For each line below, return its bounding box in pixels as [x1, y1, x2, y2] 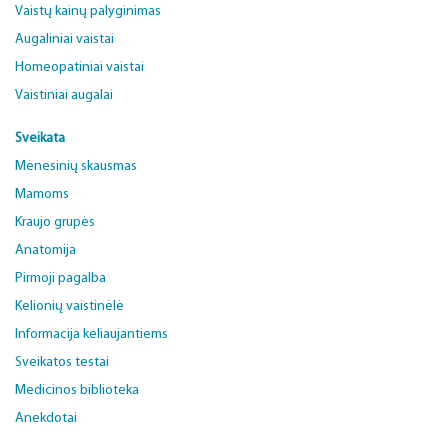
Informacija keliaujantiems [15, 327, 168, 342]
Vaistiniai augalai [15, 88, 113, 103]
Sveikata [15, 131, 65, 146]
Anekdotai [15, 411, 77, 426]
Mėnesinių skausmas [15, 159, 137, 174]
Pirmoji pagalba [15, 271, 106, 286]
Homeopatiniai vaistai [15, 60, 144, 75]
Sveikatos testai [15, 355, 109, 370]
